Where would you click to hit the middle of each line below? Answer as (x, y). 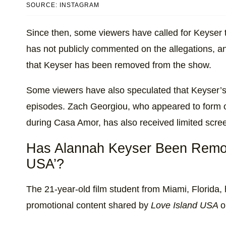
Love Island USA (186, 206)
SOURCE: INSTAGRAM (63, 5)
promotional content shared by (89, 206)
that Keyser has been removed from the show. (119, 65)
